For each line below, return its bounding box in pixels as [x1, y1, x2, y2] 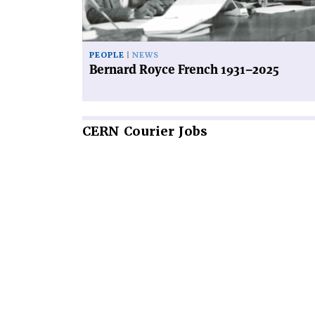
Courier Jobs [120, 122, 207, 139]
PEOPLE [89, 49, 124, 60]
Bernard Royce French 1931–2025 [89, 60, 279, 77]
